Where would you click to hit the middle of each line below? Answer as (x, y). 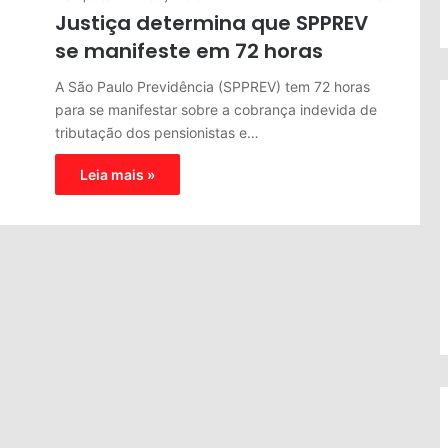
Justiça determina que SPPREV (211, 22)
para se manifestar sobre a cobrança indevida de (216, 109)
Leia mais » (117, 174)
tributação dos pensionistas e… (157, 132)
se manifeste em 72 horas (189, 50)
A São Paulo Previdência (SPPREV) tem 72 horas (212, 86)
